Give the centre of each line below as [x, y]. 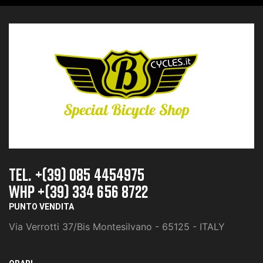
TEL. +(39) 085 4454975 [77, 174]
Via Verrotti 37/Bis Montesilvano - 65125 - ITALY [117, 226]
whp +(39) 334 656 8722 [79, 191]
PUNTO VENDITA [41, 207]
